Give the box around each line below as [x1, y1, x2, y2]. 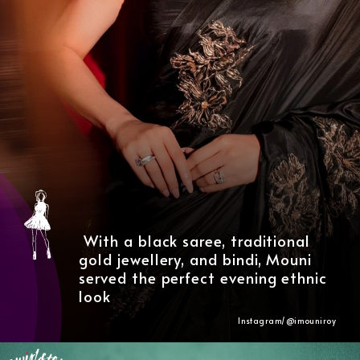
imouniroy [294, 315, 337, 327]
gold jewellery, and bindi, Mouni [79, 248, 313, 269]
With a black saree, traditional [79, 230, 311, 251]
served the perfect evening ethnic [79, 267, 328, 288]
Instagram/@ [238, 315, 295, 327]
